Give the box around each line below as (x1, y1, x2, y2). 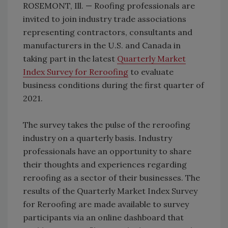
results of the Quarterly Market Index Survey (23, 186, 197, 196)
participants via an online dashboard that (23, 212, 184, 222)
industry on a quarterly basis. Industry (23, 133, 172, 143)
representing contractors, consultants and (23, 27, 192, 37)
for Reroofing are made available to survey (23, 199, 189, 209)
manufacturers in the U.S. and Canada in (23, 40, 181, 50)
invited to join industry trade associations (23, 14, 186, 24)
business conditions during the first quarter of (23, 80, 204, 90)
